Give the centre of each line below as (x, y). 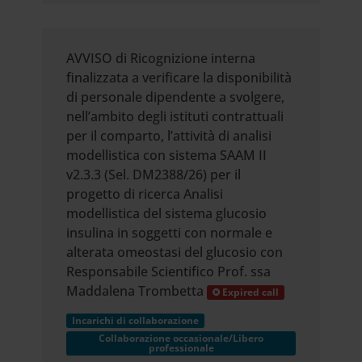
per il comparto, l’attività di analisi (169, 136)
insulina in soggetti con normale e (170, 233)
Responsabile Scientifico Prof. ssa (169, 271)
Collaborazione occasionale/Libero (181, 338)
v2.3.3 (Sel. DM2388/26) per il (154, 175)
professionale (181, 348)
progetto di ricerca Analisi (145, 194)
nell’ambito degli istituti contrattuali (175, 116)
